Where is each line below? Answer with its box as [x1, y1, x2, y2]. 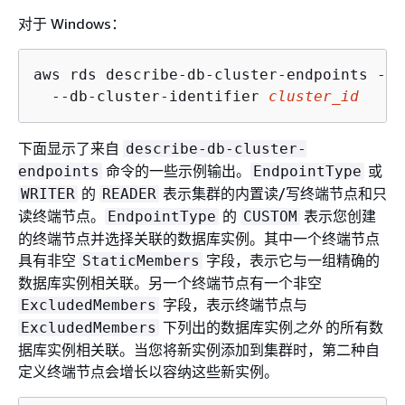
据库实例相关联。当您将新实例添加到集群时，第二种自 [18, 340, 380, 359]
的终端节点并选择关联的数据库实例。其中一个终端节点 [18, 229, 380, 248]
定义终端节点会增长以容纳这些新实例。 [18, 362, 278, 381]
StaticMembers [82, 251, 200, 269]
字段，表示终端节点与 [159, 295, 307, 314]
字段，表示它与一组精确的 [202, 250, 380, 269]
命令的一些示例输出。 [102, 161, 250, 180]
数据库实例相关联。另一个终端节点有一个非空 [18, 273, 322, 292]
